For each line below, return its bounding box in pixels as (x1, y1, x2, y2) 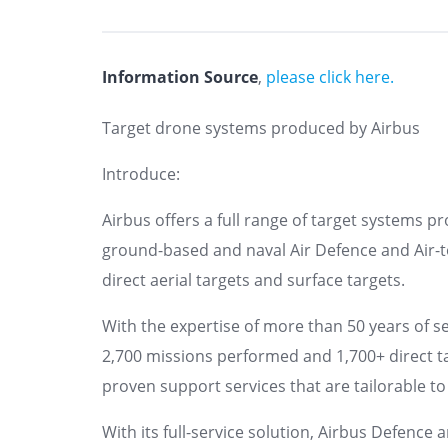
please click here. (266, 65, 394, 88)
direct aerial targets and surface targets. (102, 268, 405, 291)
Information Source (102, 65, 258, 88)
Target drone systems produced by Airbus (102, 116, 420, 139)
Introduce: (102, 162, 180, 185)
